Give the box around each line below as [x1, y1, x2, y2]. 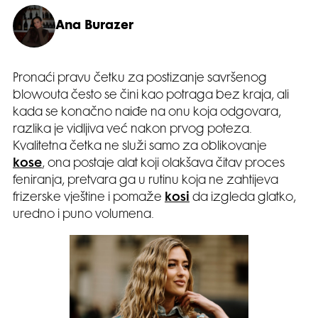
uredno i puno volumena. [13, 209, 154, 221]
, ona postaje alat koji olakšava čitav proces [42, 158, 285, 170]
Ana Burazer [55, 20, 133, 32]
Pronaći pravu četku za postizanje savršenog [13, 72, 267, 84]
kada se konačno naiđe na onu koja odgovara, [13, 106, 281, 119]
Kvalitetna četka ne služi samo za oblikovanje [13, 141, 267, 153]
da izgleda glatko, [190, 192, 296, 204]
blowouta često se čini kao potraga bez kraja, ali [13, 89, 289, 102]
